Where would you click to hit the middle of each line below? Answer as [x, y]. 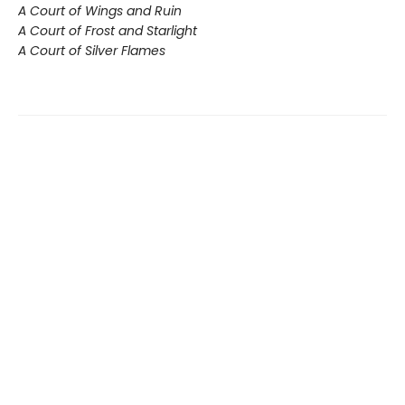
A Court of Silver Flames [92, 51]
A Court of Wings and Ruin [100, 11]
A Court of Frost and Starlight [108, 31]
